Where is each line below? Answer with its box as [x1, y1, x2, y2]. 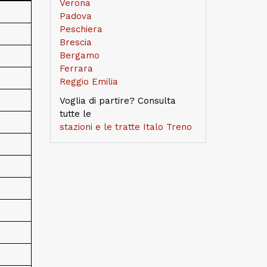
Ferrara [59, 63, 93, 74]
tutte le [59, 108, 91, 119]
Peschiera [59, 24, 103, 35]
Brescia [59, 37, 92, 48]
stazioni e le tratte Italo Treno [59, 122, 192, 132]
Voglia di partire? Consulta [59, 95, 176, 106]
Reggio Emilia [59, 76, 118, 87]
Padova [59, 11, 92, 21]
